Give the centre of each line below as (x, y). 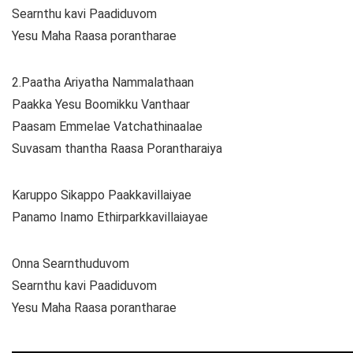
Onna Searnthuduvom (71, 264)
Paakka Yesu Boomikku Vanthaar (101, 105)
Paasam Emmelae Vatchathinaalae (107, 127)
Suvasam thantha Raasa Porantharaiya (117, 149)
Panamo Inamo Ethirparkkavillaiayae (110, 217)
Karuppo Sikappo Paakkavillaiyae (102, 195)
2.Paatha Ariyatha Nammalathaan (103, 83)
